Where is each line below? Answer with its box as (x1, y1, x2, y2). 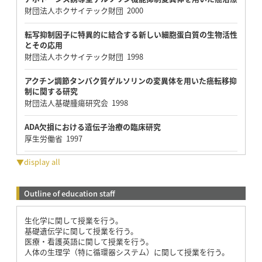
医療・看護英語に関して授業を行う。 (24, 235, 153, 247)
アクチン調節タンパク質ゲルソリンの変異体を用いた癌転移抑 (24, 74, 237, 86)
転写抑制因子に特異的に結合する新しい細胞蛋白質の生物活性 (24, 28, 237, 40)
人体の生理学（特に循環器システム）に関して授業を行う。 (24, 246, 229, 257)
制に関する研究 (24, 85, 78, 96)
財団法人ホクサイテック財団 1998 (24, 50, 143, 62)
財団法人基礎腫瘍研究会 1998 (24, 96, 128, 108)
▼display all (16, 156, 60, 167)
